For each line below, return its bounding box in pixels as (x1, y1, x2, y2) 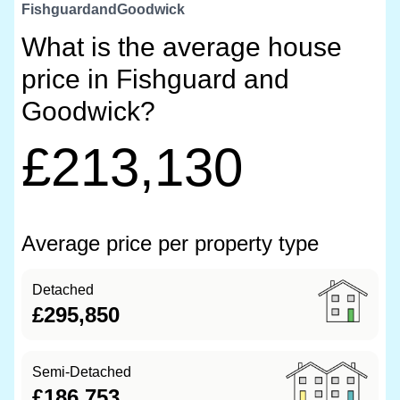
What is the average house (21, 32, 342, 62)
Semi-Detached (32, 364, 131, 379)
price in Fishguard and (21, 64, 289, 94)
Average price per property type (21, 231, 319, 255)
